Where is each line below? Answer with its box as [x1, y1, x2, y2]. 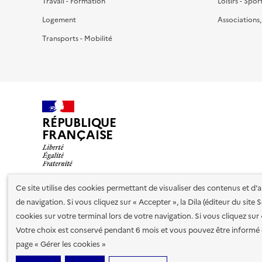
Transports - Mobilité [42, 33, 112, 44]
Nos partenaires [42, 205, 106, 218]
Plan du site [42, 237, 80, 249]
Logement [42, 14, 76, 25]
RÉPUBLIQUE [42, 113, 116, 132]
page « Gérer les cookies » [16, 239, 106, 250]
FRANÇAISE [42, 125, 113, 144]
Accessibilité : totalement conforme [95, 237, 216, 249]
